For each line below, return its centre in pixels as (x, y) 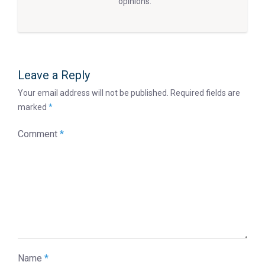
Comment (39, 134)
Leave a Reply (54, 75)
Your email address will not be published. (93, 93)
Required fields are (205, 93)
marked (33, 107)
